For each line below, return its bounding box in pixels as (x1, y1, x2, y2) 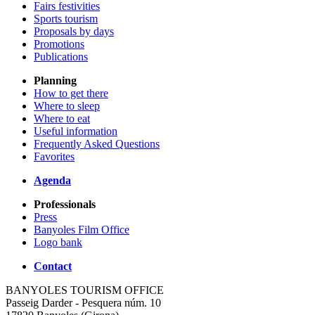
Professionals (34, 198, 96, 211)
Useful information (34, 125, 117, 138)
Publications (34, 51, 88, 63)
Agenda (34, 174, 71, 187)
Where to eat (34, 112, 90, 125)
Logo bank (34, 236, 82, 249)
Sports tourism (34, 13, 98, 25)
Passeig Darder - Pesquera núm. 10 (6, 297, 161, 309)
